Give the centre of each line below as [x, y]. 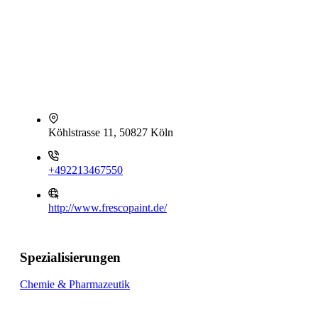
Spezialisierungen [70, 257]
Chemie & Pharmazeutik [75, 285]
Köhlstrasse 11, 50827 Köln [111, 132]
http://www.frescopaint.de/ [108, 208]
